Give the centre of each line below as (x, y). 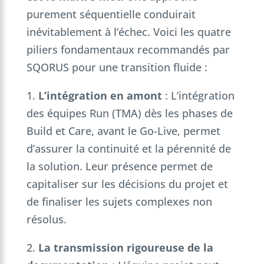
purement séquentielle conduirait (111, 14)
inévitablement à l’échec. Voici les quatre (128, 32)
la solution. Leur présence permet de (119, 166)
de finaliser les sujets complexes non (119, 201)
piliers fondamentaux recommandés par (128, 49)
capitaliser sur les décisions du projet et (127, 184)
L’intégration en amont (100, 95)
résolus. (46, 219)
